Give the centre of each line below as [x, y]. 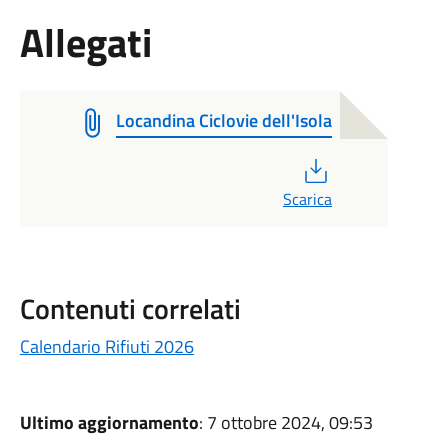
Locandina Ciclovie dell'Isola [223, 120]
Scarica [307, 199]
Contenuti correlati [130, 308]
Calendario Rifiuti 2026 [106, 346]
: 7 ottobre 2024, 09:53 [285, 422]
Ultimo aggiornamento [109, 422]
